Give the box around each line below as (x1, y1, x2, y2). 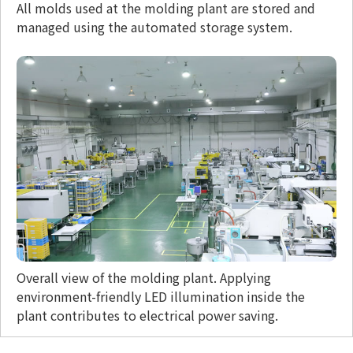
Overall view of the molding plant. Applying (17, 268, 271, 288)
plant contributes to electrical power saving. (17, 306, 278, 325)
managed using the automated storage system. (17, 17, 292, 37)
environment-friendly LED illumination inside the (17, 287, 305, 307)
